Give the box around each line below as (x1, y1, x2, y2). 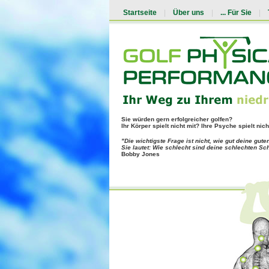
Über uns (173, 8, 204, 17)
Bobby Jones (121, 151, 160, 157)
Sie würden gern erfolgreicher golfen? (121, 116, 232, 122)
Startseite (123, 8, 157, 17)
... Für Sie (220, 8, 252, 17)
